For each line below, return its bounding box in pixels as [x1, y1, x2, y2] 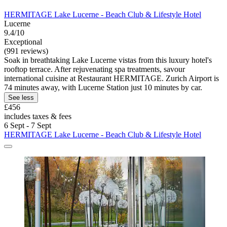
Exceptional [4, 37, 42, 46]
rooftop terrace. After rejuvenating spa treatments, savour [4, 64, 185, 73]
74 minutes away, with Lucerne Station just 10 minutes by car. [4, 83, 202, 92]
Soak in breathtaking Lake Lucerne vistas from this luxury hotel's [4, 55, 212, 64]
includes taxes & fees [4, 111, 71, 121]
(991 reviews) [4, 46, 48, 55]
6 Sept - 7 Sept [4, 121, 51, 130]
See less [8, 93, 34, 101]
